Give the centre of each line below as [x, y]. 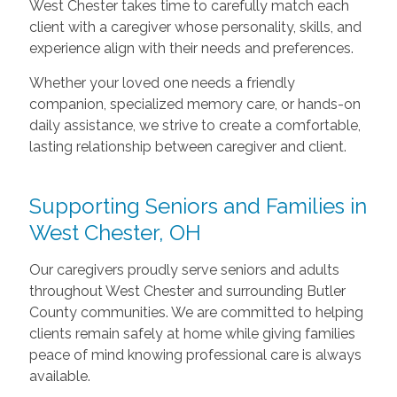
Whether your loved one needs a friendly [162, 82]
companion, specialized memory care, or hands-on [195, 104]
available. [59, 376]
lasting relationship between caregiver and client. [187, 146]
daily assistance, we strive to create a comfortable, [195, 125]
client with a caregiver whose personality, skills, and [195, 27]
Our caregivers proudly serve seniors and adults [184, 269]
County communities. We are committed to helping [196, 312]
